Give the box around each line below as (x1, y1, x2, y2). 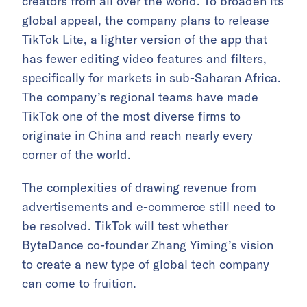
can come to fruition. (22, 275, 136, 291)
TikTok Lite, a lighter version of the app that (22, 31, 267, 47)
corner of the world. (22, 146, 131, 162)
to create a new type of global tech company (22, 256, 269, 272)
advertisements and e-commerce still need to (22, 198, 275, 214)
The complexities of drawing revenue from (22, 179, 256, 195)
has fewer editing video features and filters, (22, 50, 267, 66)
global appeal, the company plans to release (22, 12, 269, 28)
